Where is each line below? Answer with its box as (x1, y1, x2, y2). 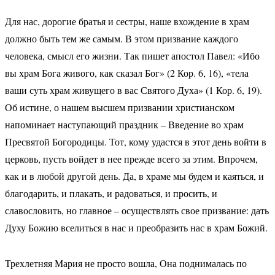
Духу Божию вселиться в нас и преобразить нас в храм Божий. (4, 221, 268, 234)
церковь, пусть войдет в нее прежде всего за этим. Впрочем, (4, 152, 258, 165)
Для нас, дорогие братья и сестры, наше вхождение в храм (4, 15, 249, 28)
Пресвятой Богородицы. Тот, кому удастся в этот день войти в (4, 135, 266, 148)
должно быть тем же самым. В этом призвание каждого (4, 32, 238, 45)
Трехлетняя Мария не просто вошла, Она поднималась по (4, 257, 247, 269)
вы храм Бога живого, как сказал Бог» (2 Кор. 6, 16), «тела (4, 66, 249, 79)
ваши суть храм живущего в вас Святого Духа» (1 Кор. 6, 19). (4, 83, 262, 96)
